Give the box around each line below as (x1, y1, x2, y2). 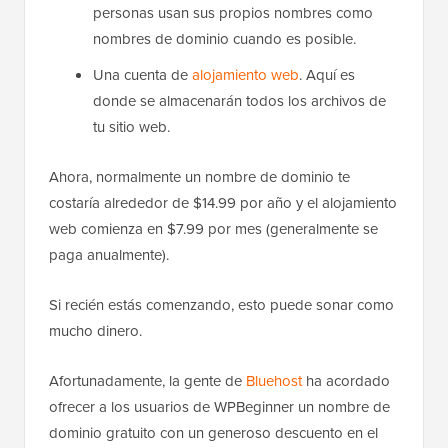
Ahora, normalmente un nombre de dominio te (49, 165, 350, 187)
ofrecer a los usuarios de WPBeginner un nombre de (49, 395, 390, 417)
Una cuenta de (93, 63, 192, 85)
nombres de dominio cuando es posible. (93, 27, 356, 49)
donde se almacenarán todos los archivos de (93, 89, 386, 111)
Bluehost (246, 369, 302, 391)
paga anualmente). (49, 243, 169, 265)
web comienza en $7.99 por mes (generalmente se (49, 217, 378, 239)
